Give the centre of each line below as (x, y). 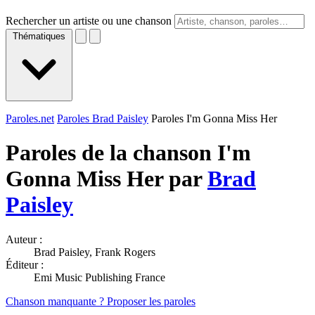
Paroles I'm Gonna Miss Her (214, 118)
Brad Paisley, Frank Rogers (95, 252)
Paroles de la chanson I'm (128, 153)
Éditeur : (25, 264)
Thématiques (39, 36)
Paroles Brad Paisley (103, 118)
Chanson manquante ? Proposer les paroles (101, 301)
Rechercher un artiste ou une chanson (89, 21)
